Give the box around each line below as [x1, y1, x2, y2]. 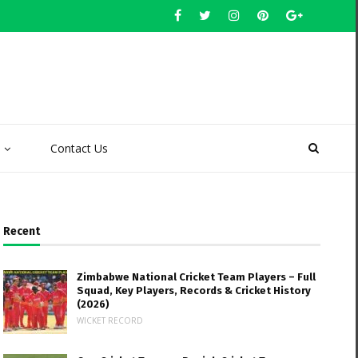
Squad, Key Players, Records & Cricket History [77, 284, 312, 296]
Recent [3, 225, 41, 238]
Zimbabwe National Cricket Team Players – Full [77, 271, 316, 283]
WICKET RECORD [77, 315, 144, 326]
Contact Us [50, 141, 108, 156]
